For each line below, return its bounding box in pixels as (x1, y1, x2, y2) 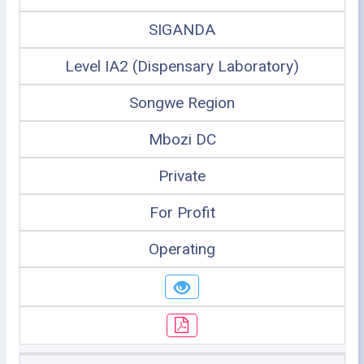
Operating (149, 240, 215, 258)
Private (158, 167, 206, 185)
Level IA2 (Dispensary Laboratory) (65, 57, 299, 76)
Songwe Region (129, 93, 235, 112)
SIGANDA (149, 20, 215, 39)
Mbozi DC (148, 130, 216, 149)
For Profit (149, 203, 215, 222)
